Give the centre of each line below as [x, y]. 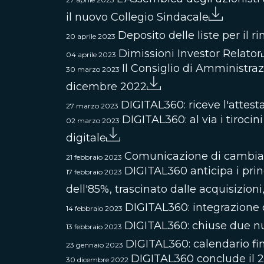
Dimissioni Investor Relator [190, 54]
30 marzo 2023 [93, 69]
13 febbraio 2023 [94, 227]
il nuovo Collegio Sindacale [137, 17]
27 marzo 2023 [92, 106]
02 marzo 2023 [93, 121]
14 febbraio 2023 [94, 208]
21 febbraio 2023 [94, 157]
